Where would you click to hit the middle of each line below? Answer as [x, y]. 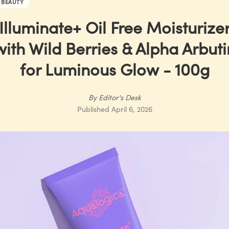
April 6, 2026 [132, 109]
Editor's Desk [120, 97]
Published [93, 109]
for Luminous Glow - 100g [114, 69]
